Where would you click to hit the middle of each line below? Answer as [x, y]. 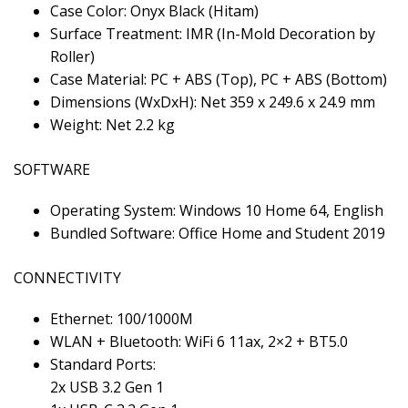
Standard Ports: [103, 364]
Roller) [72, 56]
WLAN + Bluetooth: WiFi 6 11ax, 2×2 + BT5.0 [199, 341]
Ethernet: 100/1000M [122, 318]
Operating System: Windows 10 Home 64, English [217, 210]
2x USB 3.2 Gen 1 [107, 387]
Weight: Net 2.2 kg [112, 124]
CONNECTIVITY [67, 277]
